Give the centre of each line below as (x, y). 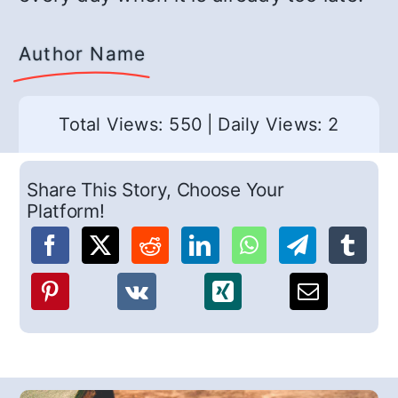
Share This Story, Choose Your (155, 190)
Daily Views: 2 (279, 124)
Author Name (83, 54)
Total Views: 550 (131, 124)
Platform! (66, 211)
